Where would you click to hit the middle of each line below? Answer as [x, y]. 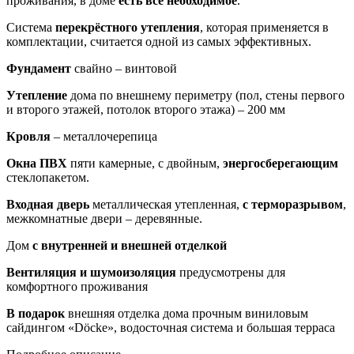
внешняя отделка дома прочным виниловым [186, 314]
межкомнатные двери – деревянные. [104, 219]
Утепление [37, 96]
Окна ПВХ [37, 164]
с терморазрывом [293, 205]
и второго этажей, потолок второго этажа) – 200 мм [146, 110]
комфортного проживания [77, 287]
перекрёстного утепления [128, 28]
